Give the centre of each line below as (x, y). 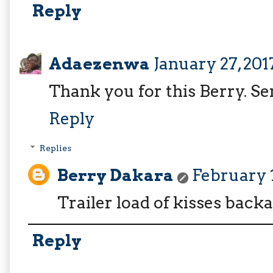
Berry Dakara (115, 175)
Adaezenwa (99, 63)
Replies (56, 148)
